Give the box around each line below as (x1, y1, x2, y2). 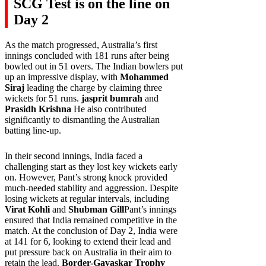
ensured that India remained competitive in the (5, 215, 177, 226)
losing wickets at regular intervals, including (5, 194, 169, 204)
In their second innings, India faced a (5, 151, 142, 161)
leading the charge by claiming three (24, 83, 162, 93)
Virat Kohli (5, 204, 50, 215)
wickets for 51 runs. (5, 93, 81, 104)
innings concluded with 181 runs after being (5, 50, 169, 61)
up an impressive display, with (5, 72, 120, 83)
